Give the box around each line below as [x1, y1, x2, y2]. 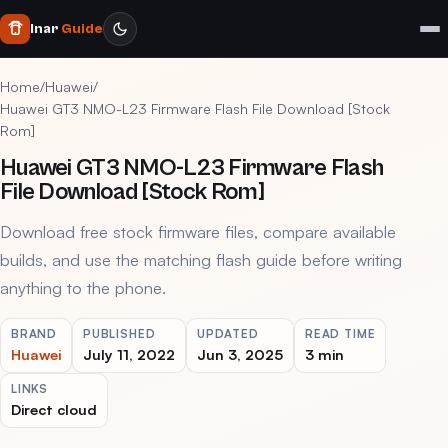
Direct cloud [11, 400, 97, 418]
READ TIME [305, 326, 376, 341]
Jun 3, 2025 [197, 345, 283, 363]
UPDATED [197, 326, 259, 341]
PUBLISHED [83, 326, 156, 341]
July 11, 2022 [83, 345, 175, 363]
